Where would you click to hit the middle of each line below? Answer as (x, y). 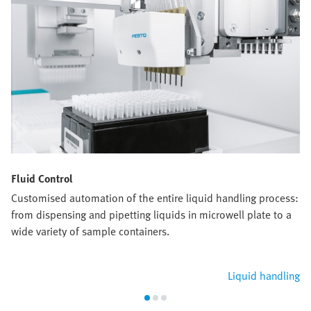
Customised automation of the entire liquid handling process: (155, 197)
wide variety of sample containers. (90, 231)
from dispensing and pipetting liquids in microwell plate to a (151, 214)
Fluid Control (42, 178)
